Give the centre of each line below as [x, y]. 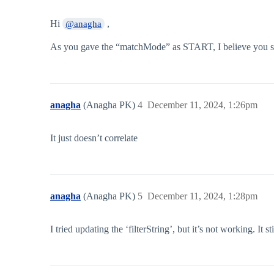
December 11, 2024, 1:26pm [202, 105]
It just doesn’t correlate [94, 138]
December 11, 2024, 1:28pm [202, 196]
